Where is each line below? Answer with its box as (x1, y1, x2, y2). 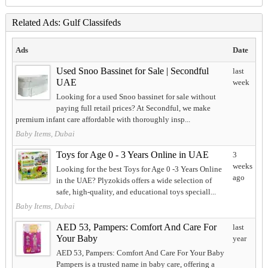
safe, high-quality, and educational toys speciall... (56, 187, 216, 197)
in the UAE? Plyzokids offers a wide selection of (56, 176, 212, 185)
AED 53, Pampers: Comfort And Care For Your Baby (56, 248, 224, 258)
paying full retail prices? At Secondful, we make (56, 103, 211, 113)
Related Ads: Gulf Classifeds (11, 17, 121, 28)
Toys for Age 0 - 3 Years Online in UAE (56, 150, 209, 160)
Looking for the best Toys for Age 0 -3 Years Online (56, 165, 222, 174)
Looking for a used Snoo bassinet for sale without (56, 92, 216, 102)
